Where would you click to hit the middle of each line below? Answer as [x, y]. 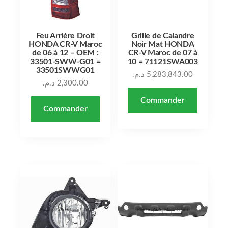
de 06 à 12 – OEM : [65, 53]
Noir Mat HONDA [163, 44]
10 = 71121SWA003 [163, 61]
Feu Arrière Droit [65, 35]
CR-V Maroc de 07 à [163, 53]
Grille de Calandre [163, 35]
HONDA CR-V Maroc [65, 44]
